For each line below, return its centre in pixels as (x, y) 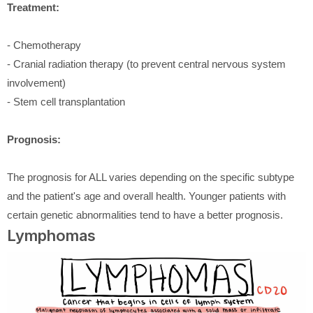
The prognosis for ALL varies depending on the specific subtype (151, 177)
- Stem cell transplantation (66, 101)
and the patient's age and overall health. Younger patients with (146, 196)
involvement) (36, 82)
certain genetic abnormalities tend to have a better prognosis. (145, 214)
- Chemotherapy (44, 45)
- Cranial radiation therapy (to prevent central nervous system (146, 64)
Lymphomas (51, 235)
